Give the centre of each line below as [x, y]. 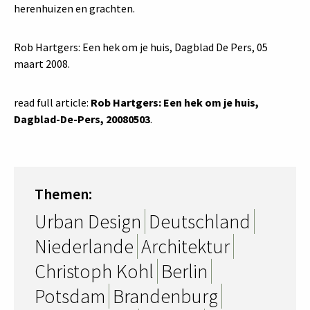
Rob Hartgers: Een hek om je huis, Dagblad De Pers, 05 [141, 47]
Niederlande [84, 246]
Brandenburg [165, 296]
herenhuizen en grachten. [74, 8]
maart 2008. [42, 64]
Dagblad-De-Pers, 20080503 [82, 119]
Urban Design [88, 221]
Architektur [185, 246]
